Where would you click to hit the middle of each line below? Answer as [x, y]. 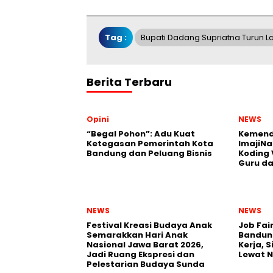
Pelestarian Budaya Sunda [146, 264]
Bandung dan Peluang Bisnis [149, 153]
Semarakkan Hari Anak [137, 235]
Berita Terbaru [129, 82]
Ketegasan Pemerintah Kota [150, 144]
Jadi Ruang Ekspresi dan [140, 254]
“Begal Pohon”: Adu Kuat [141, 134]
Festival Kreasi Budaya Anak [149, 225]
